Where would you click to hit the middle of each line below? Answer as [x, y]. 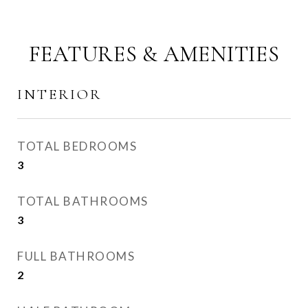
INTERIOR [59, 95]
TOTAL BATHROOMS [83, 201]
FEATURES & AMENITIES [154, 54]
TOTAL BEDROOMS [77, 146]
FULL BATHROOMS [76, 256]
